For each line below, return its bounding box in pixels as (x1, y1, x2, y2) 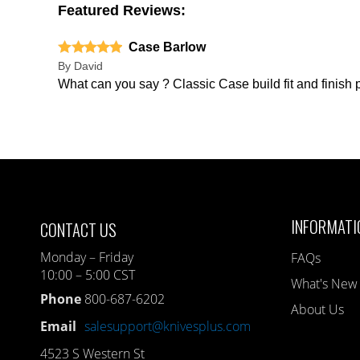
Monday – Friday (40, 247, 134, 266)
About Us (291, 300, 345, 318)
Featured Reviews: (58, 2, 186, 18)
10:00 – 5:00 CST (40, 265, 136, 284)
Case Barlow (129, 39, 206, 54)
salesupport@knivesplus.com (84, 317, 252, 335)
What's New (291, 274, 358, 292)
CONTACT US (40, 216, 117, 242)
